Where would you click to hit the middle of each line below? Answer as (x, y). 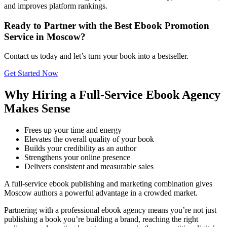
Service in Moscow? (45, 36)
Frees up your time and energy (73, 130)
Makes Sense (37, 109)
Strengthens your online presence (77, 158)
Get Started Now (31, 73)
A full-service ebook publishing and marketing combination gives (108, 184)
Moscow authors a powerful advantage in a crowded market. (101, 193)
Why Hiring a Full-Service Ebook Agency (112, 95)
